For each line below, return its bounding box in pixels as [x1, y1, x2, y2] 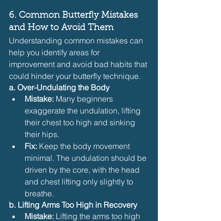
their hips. [25, 129, 59, 139]
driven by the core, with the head [25, 164, 142, 175]
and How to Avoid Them [9, 23, 113, 33]
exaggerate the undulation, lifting [25, 105, 143, 115]
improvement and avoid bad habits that [9, 59, 149, 69]
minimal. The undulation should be [25, 152, 148, 163]
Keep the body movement [37, 141, 132, 151]
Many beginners [54, 93, 115, 104]
